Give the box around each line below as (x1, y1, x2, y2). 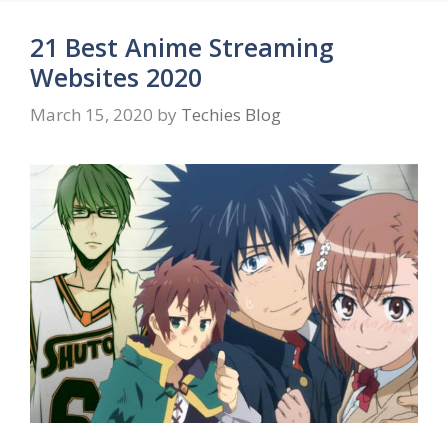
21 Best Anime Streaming (30, 29, 334, 64)
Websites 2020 (30, 59, 202, 94)
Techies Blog (181, 103, 281, 127)
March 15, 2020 (30, 103, 153, 127)
